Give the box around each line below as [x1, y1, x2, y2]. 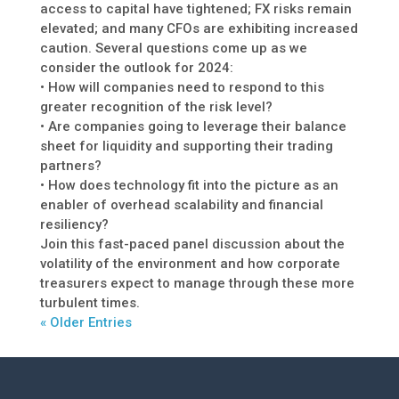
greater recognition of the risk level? [39, 99, 273, 116]
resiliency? [39, 216, 109, 233]
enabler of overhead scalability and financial [39, 197, 323, 214]
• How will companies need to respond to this [39, 79, 324, 96]
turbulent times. [39, 295, 140, 312]
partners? [39, 158, 102, 175]
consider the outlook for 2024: [39, 60, 233, 77]
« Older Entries [39, 314, 132, 331]
